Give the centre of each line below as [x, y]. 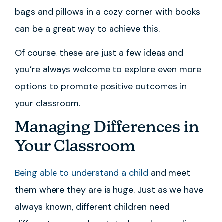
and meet [169, 173]
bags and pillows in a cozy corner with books [108, 12]
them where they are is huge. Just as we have [109, 190]
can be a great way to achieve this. [87, 28]
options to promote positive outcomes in [101, 86]
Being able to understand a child [82, 173]
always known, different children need [92, 206]
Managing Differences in [107, 128]
